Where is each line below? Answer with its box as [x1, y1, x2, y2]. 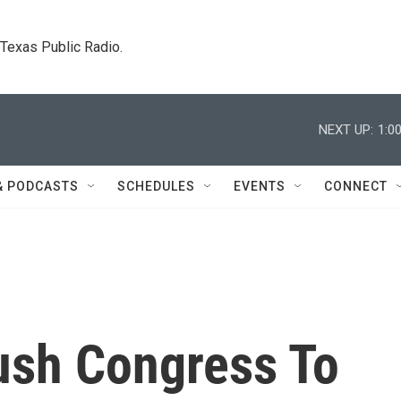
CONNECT [324, 179, 388, 193]
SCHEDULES [117, 179, 195, 193]
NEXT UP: [319, 121, 373, 138]
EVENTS [234, 179, 286, 193]
